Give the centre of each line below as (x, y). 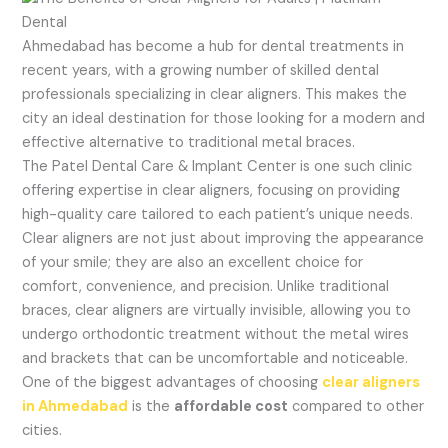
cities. (44, 430)
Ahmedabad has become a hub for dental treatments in (213, 46)
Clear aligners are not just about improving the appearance (223, 238)
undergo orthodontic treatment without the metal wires (216, 334)
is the (151, 406)
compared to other (356, 406)
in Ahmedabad (75, 406)
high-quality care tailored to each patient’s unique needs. (218, 214)
